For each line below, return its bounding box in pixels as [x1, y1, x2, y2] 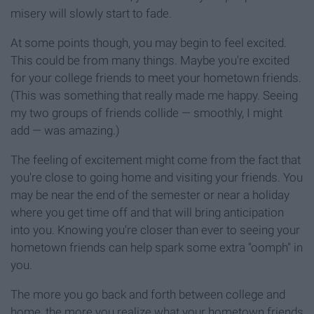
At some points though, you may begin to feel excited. [11, 36, 287, 50]
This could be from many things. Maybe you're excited [11, 53, 289, 68]
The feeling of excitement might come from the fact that [11, 153, 301, 168]
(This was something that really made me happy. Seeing [11, 88, 298, 103]
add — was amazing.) [11, 123, 120, 138]
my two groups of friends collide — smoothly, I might [11, 106, 282, 121]
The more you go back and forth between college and [11, 287, 285, 302]
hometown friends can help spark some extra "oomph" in [11, 240, 303, 255]
